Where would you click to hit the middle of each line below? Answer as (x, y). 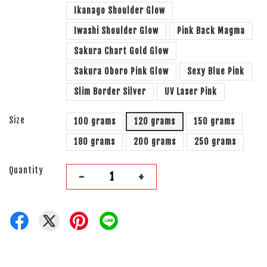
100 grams (95, 121)
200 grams (155, 142)
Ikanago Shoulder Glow (119, 10)
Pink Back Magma (211, 31)
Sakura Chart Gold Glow (121, 51)
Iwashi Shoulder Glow (116, 31)
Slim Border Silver (110, 91)
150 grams (214, 121)
